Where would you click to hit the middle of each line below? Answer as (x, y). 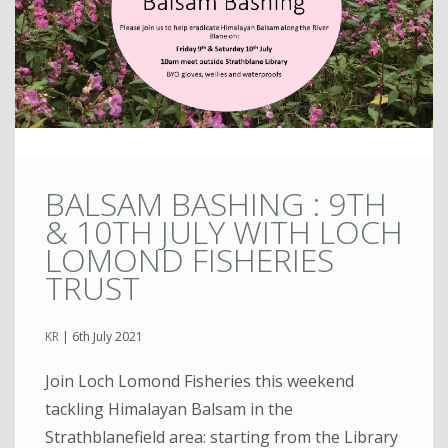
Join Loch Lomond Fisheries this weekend (199, 381)
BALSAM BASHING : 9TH (216, 203)
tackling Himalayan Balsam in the (169, 409)
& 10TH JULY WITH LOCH (224, 231)
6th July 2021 (107, 337)
